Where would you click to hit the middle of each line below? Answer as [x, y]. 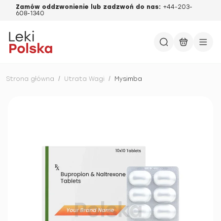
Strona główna [30, 79]
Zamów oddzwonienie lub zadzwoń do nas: [89, 7]
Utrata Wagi [84, 79]
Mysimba [128, 79]
